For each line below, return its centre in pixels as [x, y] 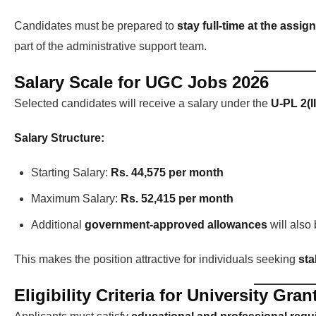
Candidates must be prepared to [96, 26]
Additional [58, 225]
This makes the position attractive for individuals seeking [156, 260]
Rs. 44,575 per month [167, 173]
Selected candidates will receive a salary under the [142, 104]
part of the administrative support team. [110, 47]
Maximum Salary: [76, 199]
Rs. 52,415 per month [177, 199]
